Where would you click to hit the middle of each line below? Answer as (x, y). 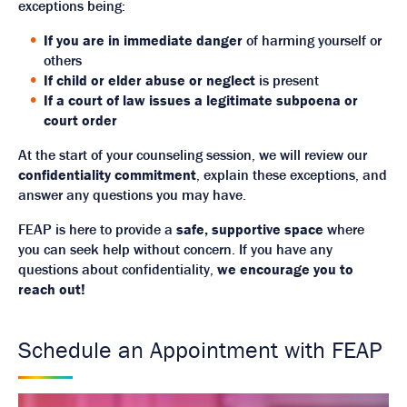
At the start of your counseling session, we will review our (193, 154)
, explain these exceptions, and (292, 174)
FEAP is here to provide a (97, 228)
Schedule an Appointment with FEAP (200, 349)
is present (287, 79)
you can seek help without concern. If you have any (175, 248)
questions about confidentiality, (118, 268)
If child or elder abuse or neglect (149, 79)
